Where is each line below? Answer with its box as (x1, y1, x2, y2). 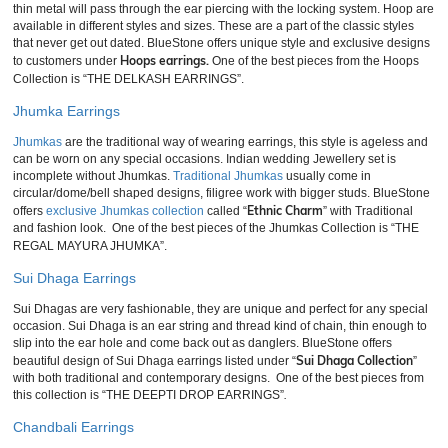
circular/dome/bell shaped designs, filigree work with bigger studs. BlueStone (13, 186, 430, 200)
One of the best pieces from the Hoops (209, 54, 419, 68)
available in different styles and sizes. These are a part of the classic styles (13, 19, 414, 33)
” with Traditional (323, 204, 413, 218)
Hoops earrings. (120, 53, 209, 68)
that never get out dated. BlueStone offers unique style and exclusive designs (13, 36, 430, 50)
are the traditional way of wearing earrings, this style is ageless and (62, 135, 428, 149)
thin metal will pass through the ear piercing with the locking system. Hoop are (13, 2, 434, 16)
